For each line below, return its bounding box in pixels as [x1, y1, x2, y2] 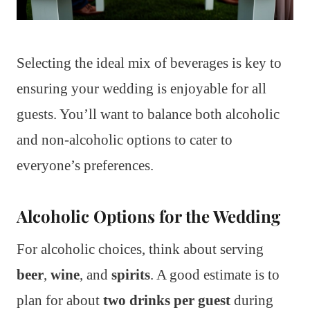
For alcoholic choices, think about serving [17, 241, 264, 258]
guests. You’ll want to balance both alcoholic [17, 106, 280, 123]
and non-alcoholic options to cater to [17, 131, 232, 149]
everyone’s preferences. [17, 157, 154, 174]
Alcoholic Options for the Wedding [17, 205, 280, 228]
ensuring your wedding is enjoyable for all [17, 80, 266, 98]
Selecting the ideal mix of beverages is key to [17, 55, 282, 72]
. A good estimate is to [150, 266, 280, 284]
